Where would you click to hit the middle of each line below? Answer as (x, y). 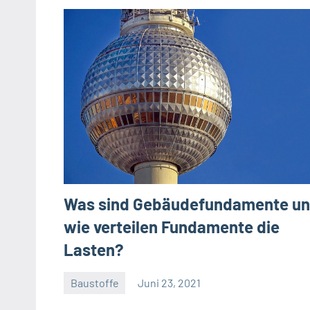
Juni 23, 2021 (170, 283)
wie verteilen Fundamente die (172, 227)
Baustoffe (94, 283)
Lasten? (94, 250)
